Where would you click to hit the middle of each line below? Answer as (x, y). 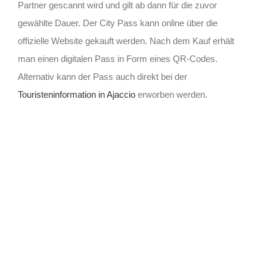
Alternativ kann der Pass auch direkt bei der (102, 76)
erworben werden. (171, 94)
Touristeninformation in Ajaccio (76, 94)
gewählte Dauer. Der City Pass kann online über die (117, 23)
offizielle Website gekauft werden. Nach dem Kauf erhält (126, 41)
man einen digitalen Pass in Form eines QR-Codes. (117, 58)
